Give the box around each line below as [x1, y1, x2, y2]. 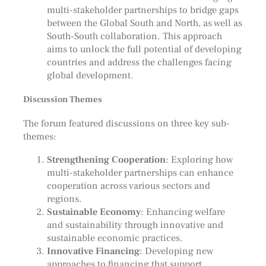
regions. [46, 192, 82, 205]
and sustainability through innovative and [46, 218, 223, 231]
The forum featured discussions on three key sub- [23, 117, 230, 130]
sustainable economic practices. [46, 231, 183, 244]
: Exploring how [165, 153, 233, 166]
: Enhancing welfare [140, 205, 225, 218]
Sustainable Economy [46, 205, 141, 218]
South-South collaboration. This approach [46, 29, 222, 42]
